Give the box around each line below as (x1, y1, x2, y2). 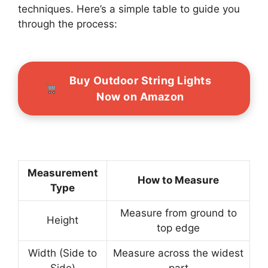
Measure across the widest (113, 247, 243, 260)
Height (47, 214, 78, 227)
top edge (157, 222, 200, 234)
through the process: (18, 17, 117, 30)
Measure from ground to (120, 207, 237, 220)
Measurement (27, 167, 98, 179)
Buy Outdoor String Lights (69, 74, 211, 87)
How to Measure (138, 174, 219, 187)
